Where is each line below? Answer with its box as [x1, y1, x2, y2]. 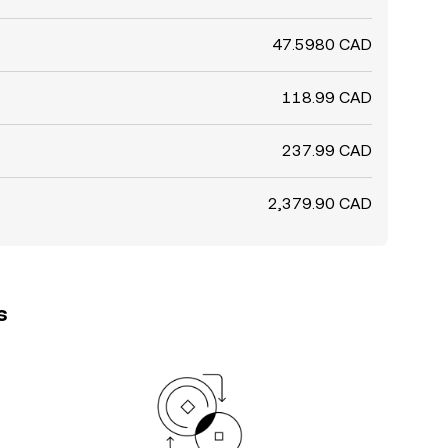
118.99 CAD [282, 88, 372, 107]
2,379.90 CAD [268, 194, 372, 213]
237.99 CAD [282, 141, 372, 160]
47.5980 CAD [272, 35, 372, 54]
